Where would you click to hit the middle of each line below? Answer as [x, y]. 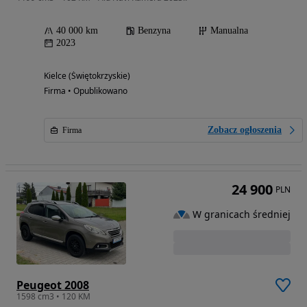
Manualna [229, 30]
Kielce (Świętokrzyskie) [87, 75]
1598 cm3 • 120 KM [53, 296]
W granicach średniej [242, 214]
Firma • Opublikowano [86, 90]
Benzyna [154, 30]
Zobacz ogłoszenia [245, 130]
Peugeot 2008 [53, 285]
